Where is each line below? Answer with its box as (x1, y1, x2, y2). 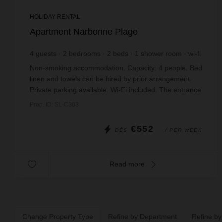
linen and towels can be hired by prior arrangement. (30, 75, 192, 83)
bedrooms (69, 50, 101, 57)
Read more (109, 160, 147, 168)
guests (36, 50, 56, 57)
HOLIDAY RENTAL (30, 13, 80, 20)
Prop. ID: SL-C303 (30, 101, 79, 108)
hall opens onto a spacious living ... (30, 97, 139, 105)
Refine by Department (108, 213, 177, 221)
